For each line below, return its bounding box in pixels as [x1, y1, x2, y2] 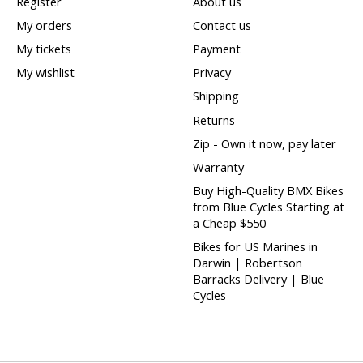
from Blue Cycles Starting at [192, 199, 344, 216]
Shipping [192, 88, 239, 105]
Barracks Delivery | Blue [192, 271, 324, 288]
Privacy [192, 64, 231, 81]
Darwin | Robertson [192, 254, 302, 271]
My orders [15, 17, 72, 33]
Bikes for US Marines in [192, 238, 318, 255]
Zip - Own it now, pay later [192, 135, 336, 152]
